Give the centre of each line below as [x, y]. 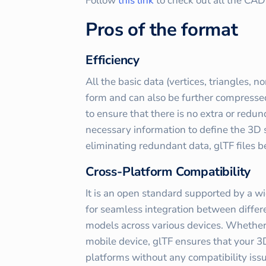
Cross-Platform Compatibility [168, 171]
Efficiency [113, 60]
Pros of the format [162, 29]
